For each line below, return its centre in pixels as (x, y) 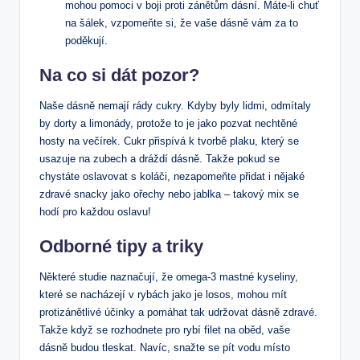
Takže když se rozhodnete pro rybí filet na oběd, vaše (165, 329)
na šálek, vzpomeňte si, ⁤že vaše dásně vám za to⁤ (182, 22)
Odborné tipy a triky (121, 246)
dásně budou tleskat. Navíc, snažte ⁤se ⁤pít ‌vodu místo (165, 347)
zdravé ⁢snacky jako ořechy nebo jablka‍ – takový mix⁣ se (169, 194)
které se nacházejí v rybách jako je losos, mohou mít (163, 294)
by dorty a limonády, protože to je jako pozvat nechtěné (168, 123)
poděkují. (86, 40)
